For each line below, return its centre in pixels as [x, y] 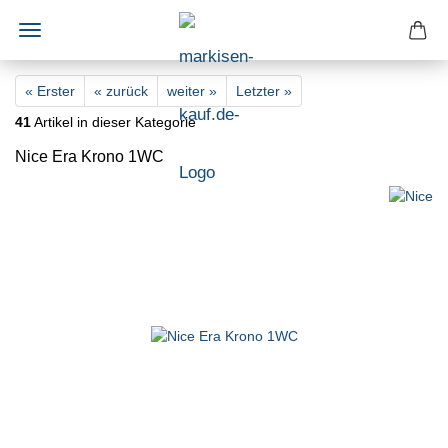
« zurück [121, 91]
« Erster [50, 91]
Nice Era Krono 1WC [89, 156]
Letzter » [264, 91]
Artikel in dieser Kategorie [113, 122]
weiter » [192, 91]
